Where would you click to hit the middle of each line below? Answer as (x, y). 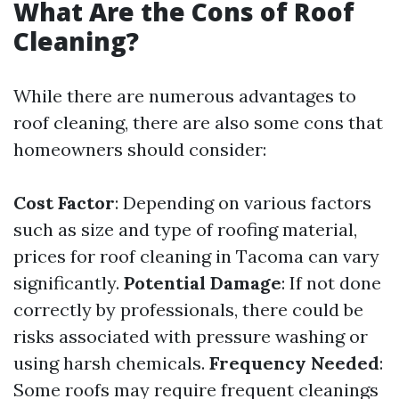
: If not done (331, 283)
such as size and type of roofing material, (185, 229)
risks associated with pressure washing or (191, 336)
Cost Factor (64, 203)
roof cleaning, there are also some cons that (198, 122)
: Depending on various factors (243, 203)
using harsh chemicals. (111, 363)
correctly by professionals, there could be (188, 309)
